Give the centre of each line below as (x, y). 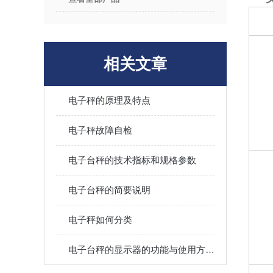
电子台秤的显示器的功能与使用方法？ (210, 250)
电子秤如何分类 (100, 220)
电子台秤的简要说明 (109, 190)
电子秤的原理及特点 (109, 100)
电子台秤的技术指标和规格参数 (132, 160)
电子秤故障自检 (100, 130)
